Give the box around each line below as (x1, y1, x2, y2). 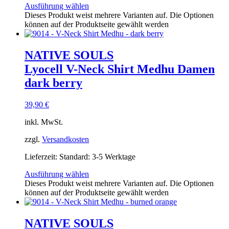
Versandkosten (42, 134, 89, 144)
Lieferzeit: (25, 152, 59, 161)
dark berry (25, 76, 82, 90)
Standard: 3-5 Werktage (59, 152, 135, 161)
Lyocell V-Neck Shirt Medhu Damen (25, 62, 215, 76)
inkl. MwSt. (25, 117, 63, 126)
